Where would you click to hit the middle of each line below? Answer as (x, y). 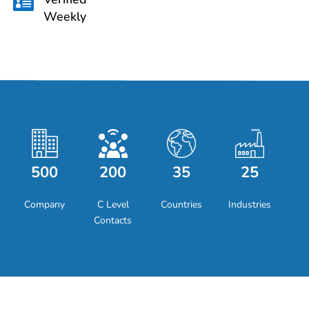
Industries (250, 205)
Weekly (65, 17)
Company (45, 205)
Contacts (113, 220)
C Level (113, 205)
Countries (182, 205)
